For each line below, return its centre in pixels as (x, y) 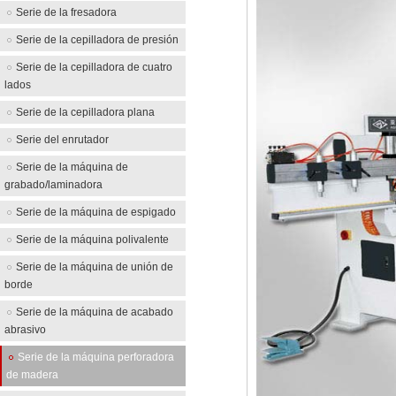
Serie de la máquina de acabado (95, 312)
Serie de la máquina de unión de (95, 267)
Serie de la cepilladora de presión (97, 40)
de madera (32, 375)
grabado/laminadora (53, 185)
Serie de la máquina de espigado (96, 212)
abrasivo (25, 330)
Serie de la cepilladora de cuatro (94, 67)
